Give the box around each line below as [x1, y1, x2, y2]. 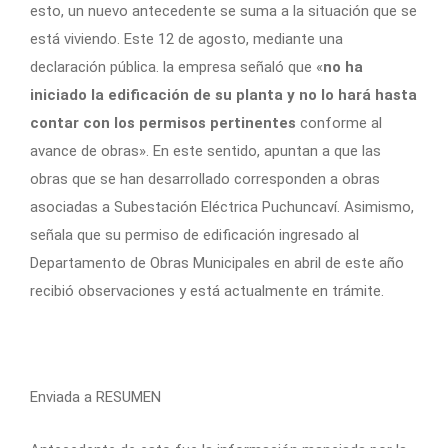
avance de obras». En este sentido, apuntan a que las [30, 141, 381, 160]
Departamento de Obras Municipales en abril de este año [30, 253, 404, 272]
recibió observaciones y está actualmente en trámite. [30, 281, 384, 300]
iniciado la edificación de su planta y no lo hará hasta [30, 85, 417, 104]
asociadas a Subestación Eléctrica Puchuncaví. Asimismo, [30, 197, 414, 216]
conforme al [296, 113, 382, 132]
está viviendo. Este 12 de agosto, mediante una [30, 29, 343, 48]
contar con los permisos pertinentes [30, 113, 296, 132]
